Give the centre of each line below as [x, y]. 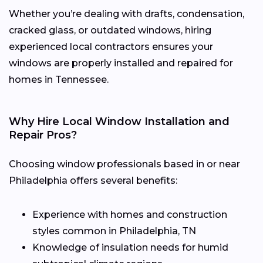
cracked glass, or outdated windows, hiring [110, 30]
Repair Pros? [43, 135]
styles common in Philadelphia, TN [114, 231]
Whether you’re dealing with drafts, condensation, [127, 14]
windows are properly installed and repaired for [121, 63]
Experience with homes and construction [130, 214]
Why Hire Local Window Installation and [119, 121]
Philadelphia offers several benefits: [93, 180]
